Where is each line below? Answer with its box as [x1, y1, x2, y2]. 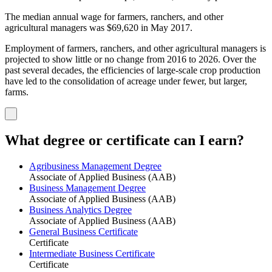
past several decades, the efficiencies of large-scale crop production [5, 65, 260, 76]
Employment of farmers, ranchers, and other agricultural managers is [5, 43, 266, 54]
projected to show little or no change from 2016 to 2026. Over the [5, 54, 256, 65]
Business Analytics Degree [29, 205, 132, 216]
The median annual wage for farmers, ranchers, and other [5, 12, 223, 22]
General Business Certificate [29, 226, 138, 237]
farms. [5, 87, 29, 98]
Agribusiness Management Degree [29, 161, 161, 172]
